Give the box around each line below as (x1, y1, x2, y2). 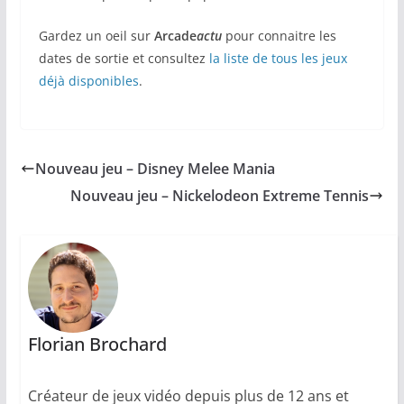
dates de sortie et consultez (38, 50, 209, 68)
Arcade (153, 27, 197, 45)
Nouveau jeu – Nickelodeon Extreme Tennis (70, 186, 370, 207)
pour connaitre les (221, 27, 336, 45)
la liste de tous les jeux (208, 50, 347, 68)
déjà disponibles (38, 72, 139, 90)
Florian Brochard (27, 332, 167, 357)
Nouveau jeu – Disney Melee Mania (34, 159, 275, 179)
